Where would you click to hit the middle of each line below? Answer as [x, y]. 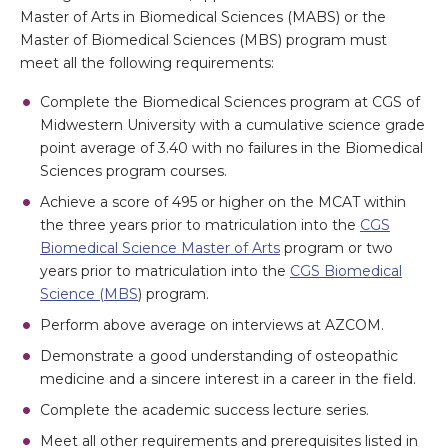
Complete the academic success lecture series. [204, 410]
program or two [336, 248]
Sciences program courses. [133, 171]
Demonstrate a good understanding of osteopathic [219, 356]
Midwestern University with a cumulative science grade [232, 125]
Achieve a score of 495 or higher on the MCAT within [223, 202]
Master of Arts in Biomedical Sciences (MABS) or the [203, 17]
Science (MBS [89, 294]
